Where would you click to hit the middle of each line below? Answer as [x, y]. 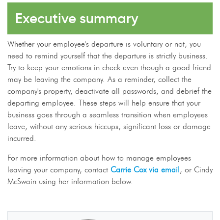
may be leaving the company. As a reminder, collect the [99, 79]
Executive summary [77, 18]
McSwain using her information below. [70, 181]
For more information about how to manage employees [99, 158]
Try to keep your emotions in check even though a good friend [109, 68]
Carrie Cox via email [145, 170]
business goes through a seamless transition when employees [108, 115]
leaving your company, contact [59, 170]
